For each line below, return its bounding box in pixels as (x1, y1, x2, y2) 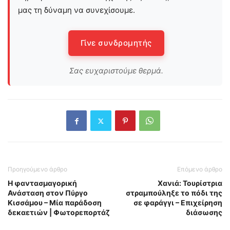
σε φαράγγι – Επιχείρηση (133, 198, 222, 207)
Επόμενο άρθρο (177, 165, 222, 174)
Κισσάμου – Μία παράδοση (8, 198, 102, 207)
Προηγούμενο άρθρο (8, 165, 67, 174)
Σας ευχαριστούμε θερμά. (69, 66, 163, 76)
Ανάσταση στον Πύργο (8, 188, 88, 198)
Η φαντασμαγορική (8, 179, 77, 188)
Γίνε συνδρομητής (80, 38, 152, 48)
